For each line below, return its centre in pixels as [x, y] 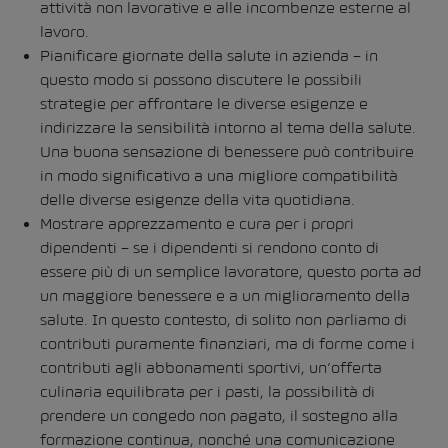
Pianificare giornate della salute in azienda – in [209, 55]
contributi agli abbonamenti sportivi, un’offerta [211, 367]
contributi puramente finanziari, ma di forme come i [227, 343]
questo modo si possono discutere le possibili [201, 79]
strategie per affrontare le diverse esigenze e [204, 103]
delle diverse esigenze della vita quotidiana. [197, 199]
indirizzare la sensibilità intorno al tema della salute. [228, 127]
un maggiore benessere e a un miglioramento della [225, 295]
